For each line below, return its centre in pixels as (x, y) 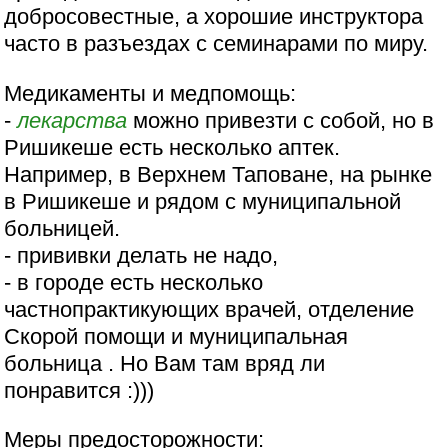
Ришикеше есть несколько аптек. (172, 147)
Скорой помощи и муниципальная (176, 336)
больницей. (62, 228)
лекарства (72, 120)
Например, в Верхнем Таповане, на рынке (218, 174)
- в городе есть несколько (134, 282)
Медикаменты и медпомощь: (150, 93)
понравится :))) (79, 390)
